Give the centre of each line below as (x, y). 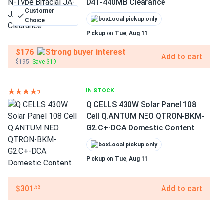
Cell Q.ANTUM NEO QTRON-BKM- (145, 116)
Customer (39, 11)
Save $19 (44, 62)
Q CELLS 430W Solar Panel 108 (141, 104)
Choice (35, 20)
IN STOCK (100, 91)
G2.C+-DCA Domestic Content (140, 128)
